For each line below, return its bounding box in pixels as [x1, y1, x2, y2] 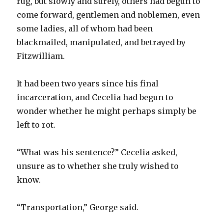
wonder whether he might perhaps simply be [17, 106, 197, 116]
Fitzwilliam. [17, 51, 65, 61]
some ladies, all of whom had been [17, 23, 153, 33]
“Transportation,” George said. [17, 202, 139, 212]
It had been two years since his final [17, 78, 159, 88]
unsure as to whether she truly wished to [17, 161, 179, 171]
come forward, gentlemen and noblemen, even [17, 9, 200, 20]
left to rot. [17, 119, 56, 130]
